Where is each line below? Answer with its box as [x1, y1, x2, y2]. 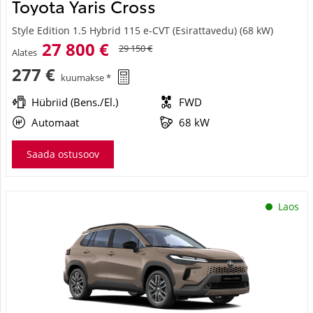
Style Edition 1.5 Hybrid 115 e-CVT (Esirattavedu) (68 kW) [11, 24, 273, 37]
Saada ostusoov [26, 147, 99, 161]
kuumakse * [60, 71, 111, 85]
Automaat [31, 115, 79, 129]
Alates [11, 46, 37, 59]
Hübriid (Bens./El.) [31, 94, 118, 109]
